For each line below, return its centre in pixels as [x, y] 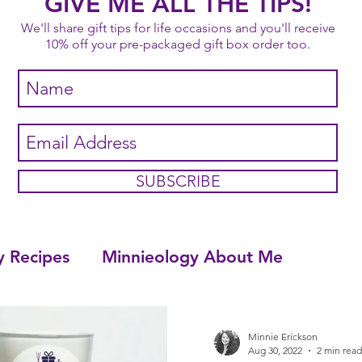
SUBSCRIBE [178, 181]
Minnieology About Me [192, 257]
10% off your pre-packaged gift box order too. [178, 44]
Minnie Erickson [283, 337]
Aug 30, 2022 [275, 350]
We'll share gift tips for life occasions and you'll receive [178, 28]
